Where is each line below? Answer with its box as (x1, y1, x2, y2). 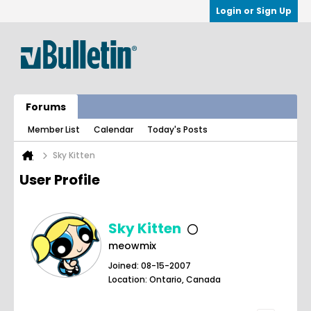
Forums (26, 100, 66, 114)
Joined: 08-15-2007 (108, 260, 191, 271)
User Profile (19, 170, 100, 190)
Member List (28, 124, 80, 135)
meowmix (108, 239, 156, 253)
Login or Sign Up (216, 5, 292, 17)
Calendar (94, 124, 133, 135)
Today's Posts (147, 124, 208, 135)
